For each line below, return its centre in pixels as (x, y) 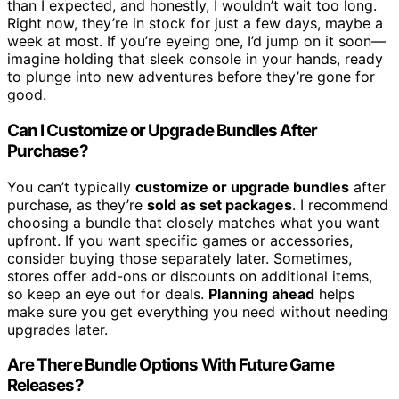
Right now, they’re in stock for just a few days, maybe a (195, 24)
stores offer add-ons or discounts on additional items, (190, 276)
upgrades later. (57, 329)
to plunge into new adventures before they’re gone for (191, 77)
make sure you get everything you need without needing (198, 311)
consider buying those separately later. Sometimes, (179, 258)
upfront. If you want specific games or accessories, (180, 240)
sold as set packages (220, 204)
